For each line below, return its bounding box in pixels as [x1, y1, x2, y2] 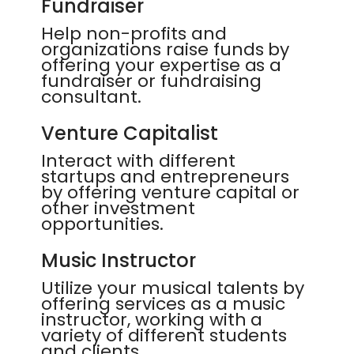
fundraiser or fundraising [41, 69, 262, 93]
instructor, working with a [41, 307, 263, 332]
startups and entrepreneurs [41, 164, 289, 189]
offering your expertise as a [41, 53, 282, 77]
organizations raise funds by [41, 37, 290, 62]
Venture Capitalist [41, 120, 218, 146]
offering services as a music [41, 292, 286, 316]
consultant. [41, 85, 141, 109]
